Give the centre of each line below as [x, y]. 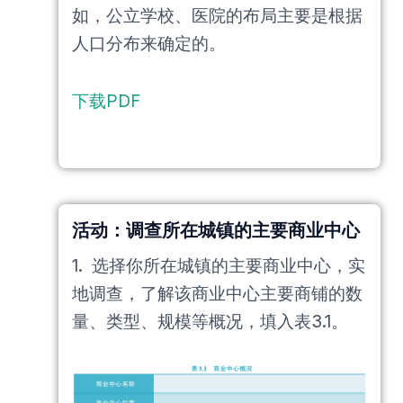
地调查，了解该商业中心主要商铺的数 [217, 293]
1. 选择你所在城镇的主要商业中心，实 [219, 265]
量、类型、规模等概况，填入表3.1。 [210, 321]
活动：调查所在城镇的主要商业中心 [216, 228]
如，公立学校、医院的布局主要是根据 [217, 16]
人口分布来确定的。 [149, 44]
